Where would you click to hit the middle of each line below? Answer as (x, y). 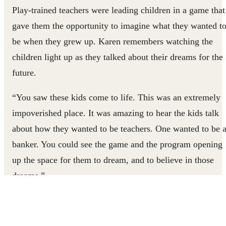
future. (24, 73)
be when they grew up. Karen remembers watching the (112, 41)
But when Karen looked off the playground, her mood (111, 200)
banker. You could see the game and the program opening (117, 144)
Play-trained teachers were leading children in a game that (119, 10)
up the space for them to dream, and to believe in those (113, 160)
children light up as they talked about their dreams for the (118, 57)
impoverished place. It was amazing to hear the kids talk (116, 113)
